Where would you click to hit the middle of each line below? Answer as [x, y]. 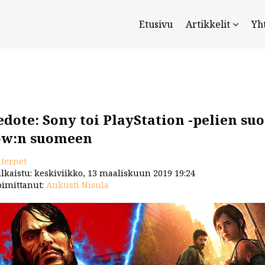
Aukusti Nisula [77, 185]
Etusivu [156, 24]
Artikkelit [209, 24]
